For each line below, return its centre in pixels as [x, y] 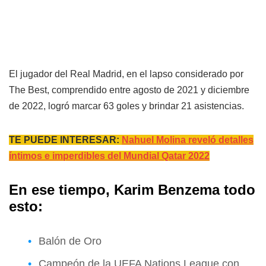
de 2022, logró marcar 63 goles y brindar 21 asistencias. [126, 106]
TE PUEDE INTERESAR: [65, 140]
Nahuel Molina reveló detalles [188, 140]
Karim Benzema [167, 190]
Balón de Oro [70, 241]
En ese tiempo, [61, 190]
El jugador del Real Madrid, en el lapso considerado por [126, 74]
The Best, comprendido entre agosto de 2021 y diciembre [129, 90]
